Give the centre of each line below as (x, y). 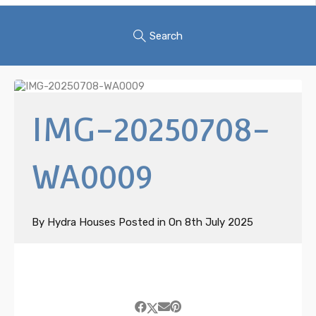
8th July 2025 (219, 223)
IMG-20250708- (151, 130)
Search (166, 36)
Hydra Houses (81, 223)
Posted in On (150, 223)
